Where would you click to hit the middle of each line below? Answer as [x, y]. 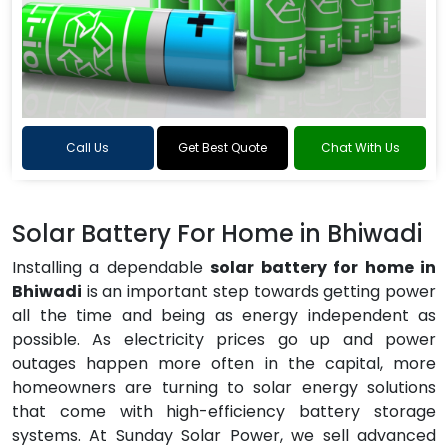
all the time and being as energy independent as [224, 315]
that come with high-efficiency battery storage [224, 411]
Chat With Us [360, 147]
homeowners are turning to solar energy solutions [224, 387]
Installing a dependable [111, 267]
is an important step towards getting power [259, 291]
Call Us [88, 147]
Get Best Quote [222, 147]
